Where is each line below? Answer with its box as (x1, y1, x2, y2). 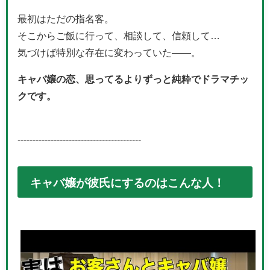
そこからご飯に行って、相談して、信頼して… (17, 31, 220, 41)
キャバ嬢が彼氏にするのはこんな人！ (30, 177, 225, 189)
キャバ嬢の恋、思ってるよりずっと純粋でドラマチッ (17, 74, 249, 84)
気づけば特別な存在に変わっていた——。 (17, 48, 201, 58)
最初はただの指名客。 (17, 14, 114, 24)
